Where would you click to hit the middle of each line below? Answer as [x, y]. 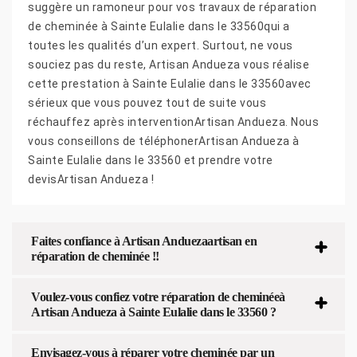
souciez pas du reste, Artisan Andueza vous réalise [169, 64]
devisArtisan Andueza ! [91, 179]
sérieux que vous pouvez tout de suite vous [147, 102]
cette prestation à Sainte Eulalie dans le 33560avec [170, 83]
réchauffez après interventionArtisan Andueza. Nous [173, 122]
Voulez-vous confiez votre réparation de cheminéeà [158, 296]
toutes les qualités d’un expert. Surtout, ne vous [161, 45]
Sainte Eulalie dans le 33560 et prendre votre [151, 160]
